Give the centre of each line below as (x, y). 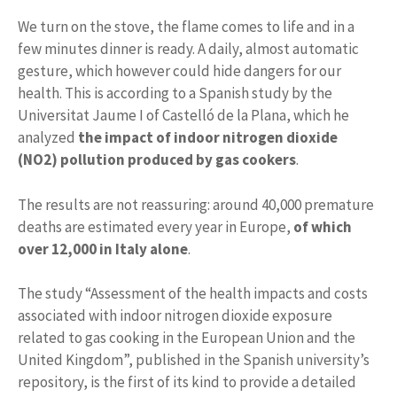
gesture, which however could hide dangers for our (179, 71)
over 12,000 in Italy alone (103, 249)
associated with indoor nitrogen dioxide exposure (175, 316)
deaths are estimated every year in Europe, (156, 226)
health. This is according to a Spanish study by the (175, 93)
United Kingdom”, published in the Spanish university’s (194, 360)
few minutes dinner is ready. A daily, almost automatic (188, 49)
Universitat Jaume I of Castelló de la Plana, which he (183, 116)
